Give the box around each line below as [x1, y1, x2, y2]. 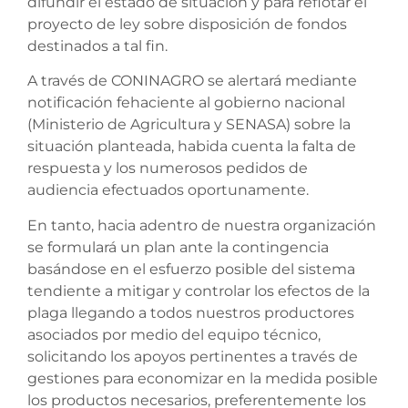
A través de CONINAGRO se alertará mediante [27, 72, 357, 90]
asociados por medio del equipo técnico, [27, 325, 321, 343]
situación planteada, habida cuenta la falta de [27, 138, 356, 156]
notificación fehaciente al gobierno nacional [27, 94, 345, 112]
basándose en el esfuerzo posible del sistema [27, 260, 355, 278]
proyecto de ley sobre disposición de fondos [27, 15, 347, 33]
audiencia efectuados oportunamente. [27, 181, 309, 199]
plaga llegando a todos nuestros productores [27, 303, 354, 321]
